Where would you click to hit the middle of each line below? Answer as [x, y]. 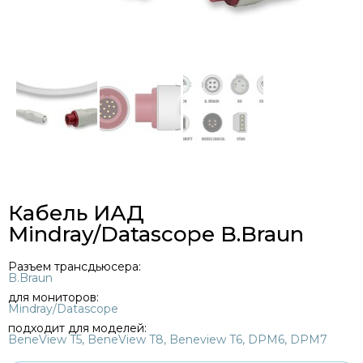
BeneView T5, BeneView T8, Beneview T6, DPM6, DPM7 [168, 339]
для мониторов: [53, 297]
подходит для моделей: [77, 328]
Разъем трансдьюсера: [75, 266]
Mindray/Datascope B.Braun [156, 234]
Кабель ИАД [76, 213]
